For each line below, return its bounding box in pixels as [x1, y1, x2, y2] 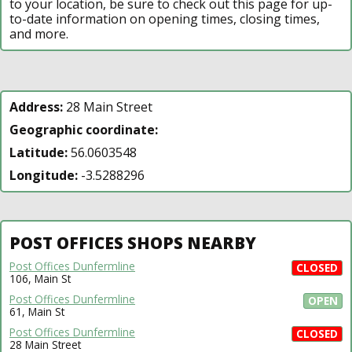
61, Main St [9, 303, 64, 319]
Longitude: [9, 166, 78, 184]
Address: [9, 97, 63, 115]
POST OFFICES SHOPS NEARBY [9, 231, 256, 254]
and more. [9, 24, 68, 42]
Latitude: [9, 143, 68, 161]
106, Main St [9, 270, 71, 286]
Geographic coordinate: [9, 120, 158, 138]
